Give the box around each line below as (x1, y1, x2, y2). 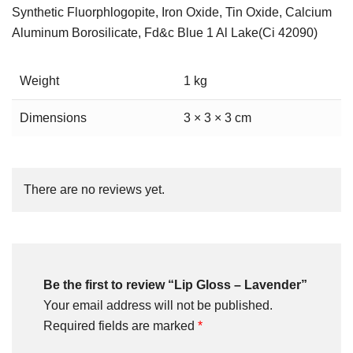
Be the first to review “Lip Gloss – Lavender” (43, 277, 307, 292)
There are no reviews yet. (24, 182, 165, 196)
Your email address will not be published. (43, 298, 273, 312)
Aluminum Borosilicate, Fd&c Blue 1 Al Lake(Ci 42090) (12, 25, 318, 39)
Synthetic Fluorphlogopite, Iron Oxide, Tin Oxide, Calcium (12, 5, 332, 19)
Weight (20, 73, 59, 87)
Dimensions (20, 110, 87, 124)
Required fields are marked (43, 318, 198, 333)
